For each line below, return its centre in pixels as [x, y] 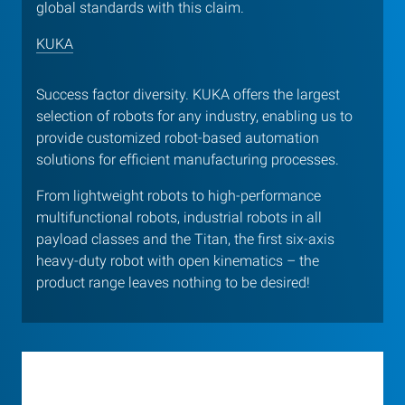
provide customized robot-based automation [178, 138]
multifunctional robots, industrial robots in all [179, 218]
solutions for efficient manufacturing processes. [188, 160]
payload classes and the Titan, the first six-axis [185, 240]
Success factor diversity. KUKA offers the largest [188, 95]
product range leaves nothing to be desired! [173, 283]
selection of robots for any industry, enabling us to [194, 117]
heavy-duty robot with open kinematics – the [178, 261]
